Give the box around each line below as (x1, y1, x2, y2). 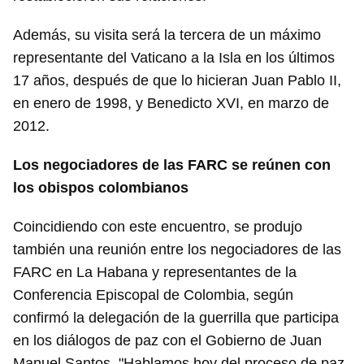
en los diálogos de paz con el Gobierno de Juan (13, 332, 322, 349)
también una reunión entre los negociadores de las (13, 241, 341, 258)
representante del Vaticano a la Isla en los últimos (13, 50, 335, 67)
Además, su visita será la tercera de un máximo (13, 27, 321, 44)
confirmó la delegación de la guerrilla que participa (13, 310, 339, 327)
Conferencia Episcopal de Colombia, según (13, 287, 293, 304)
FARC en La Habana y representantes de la (13, 264, 297, 281)
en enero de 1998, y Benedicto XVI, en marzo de (13, 95, 329, 112)
